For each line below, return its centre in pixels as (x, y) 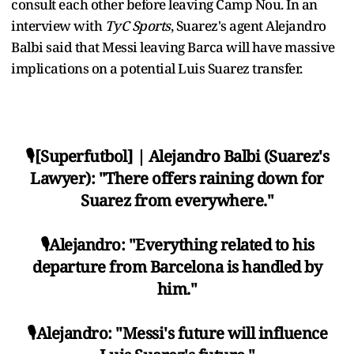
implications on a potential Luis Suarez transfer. (157, 68)
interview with (58, 25)
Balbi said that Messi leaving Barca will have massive (173, 47)
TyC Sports (137, 25)
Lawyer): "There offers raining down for (177, 178)
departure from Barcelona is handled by (177, 266)
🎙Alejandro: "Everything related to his (177, 244)
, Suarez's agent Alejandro (248, 25)
